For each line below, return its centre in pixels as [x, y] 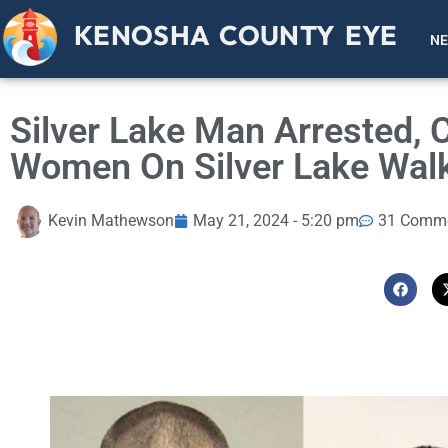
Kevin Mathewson [111, 221]
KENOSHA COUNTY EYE [236, 35]
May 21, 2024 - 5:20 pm [276, 221]
